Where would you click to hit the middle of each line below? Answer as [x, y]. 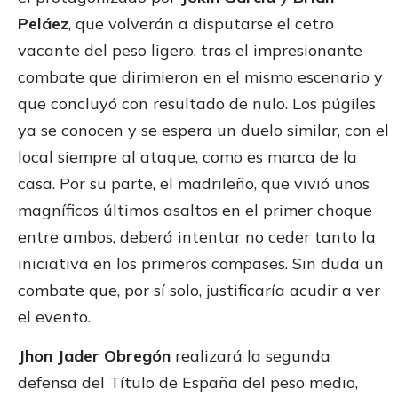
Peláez [43, 23]
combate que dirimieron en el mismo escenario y [200, 76]
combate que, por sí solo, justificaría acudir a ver [199, 290]
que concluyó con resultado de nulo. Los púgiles [197, 103]
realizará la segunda [251, 356]
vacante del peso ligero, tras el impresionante [190, 50]
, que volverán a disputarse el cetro [201, 23]
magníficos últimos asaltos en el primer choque [195, 210]
